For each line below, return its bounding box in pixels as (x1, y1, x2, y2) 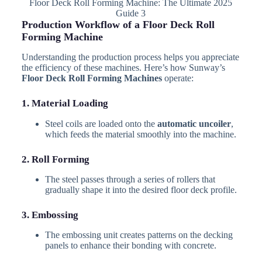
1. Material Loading (21, 98, 108, 109)
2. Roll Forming (21, 153, 89, 165)
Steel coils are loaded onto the (44, 118, 157, 129)
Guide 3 (116, 8, 146, 19)
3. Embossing (21, 209, 78, 220)
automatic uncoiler (157, 118, 231, 129)
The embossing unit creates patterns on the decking (44, 229, 233, 240)
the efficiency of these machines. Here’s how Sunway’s (21, 63, 225, 73)
